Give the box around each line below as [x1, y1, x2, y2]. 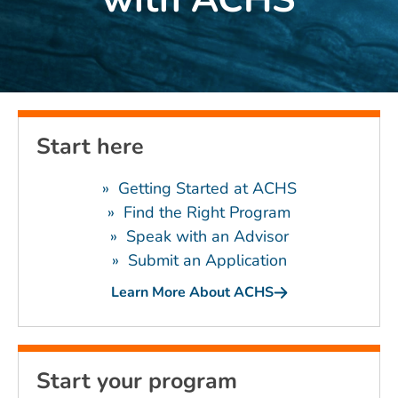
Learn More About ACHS [110, 283, 274, 303]
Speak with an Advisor [125, 226, 289, 248]
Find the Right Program [123, 202, 291, 224]
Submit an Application [127, 250, 287, 272]
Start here [36, 131, 144, 163]
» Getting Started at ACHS [101, 178, 297, 200]
